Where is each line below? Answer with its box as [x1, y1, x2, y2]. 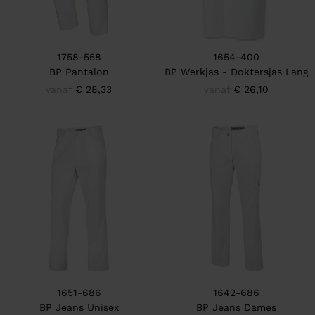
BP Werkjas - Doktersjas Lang [164, 66, 309, 77]
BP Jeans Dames [196, 302, 276, 313]
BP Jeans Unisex [39, 302, 119, 313]
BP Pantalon [49, 66, 109, 77]
